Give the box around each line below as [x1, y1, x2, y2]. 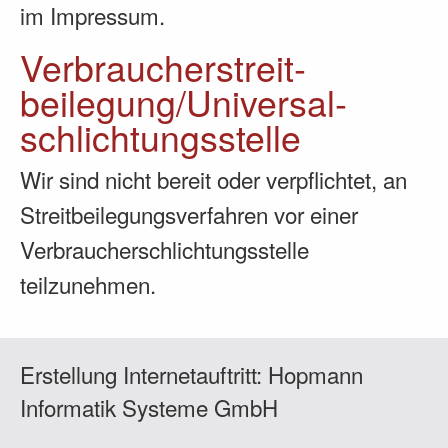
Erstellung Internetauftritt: [20, 357, 268, 390]
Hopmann [268, 357, 363, 390]
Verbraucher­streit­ [20, 40, 306, 92]
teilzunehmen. [20, 267, 156, 300]
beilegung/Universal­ [20, 75, 347, 127]
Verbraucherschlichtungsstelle [20, 232, 309, 265]
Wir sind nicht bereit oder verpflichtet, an [20, 162, 407, 195]
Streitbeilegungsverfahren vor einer [20, 197, 358, 230]
